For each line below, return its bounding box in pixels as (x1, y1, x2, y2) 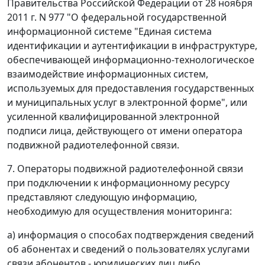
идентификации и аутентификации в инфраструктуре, (7, 39, 257, 53)
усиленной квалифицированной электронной (7, 110, 219, 124)
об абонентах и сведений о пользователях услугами (7, 243, 250, 256)
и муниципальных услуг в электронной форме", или (7, 96, 247, 109)
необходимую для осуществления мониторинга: (7, 205, 232, 218)
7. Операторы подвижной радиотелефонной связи (7, 162, 243, 176)
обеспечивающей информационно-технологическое (7, 53, 254, 67)
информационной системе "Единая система (7, 25, 212, 38)
